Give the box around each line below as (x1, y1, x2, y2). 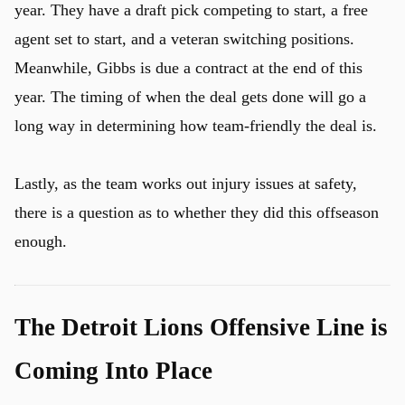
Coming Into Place (14, 357, 212, 385)
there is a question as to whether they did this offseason (14, 203, 379, 221)
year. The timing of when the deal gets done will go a (14, 88, 366, 106)
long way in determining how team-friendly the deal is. (14, 117, 377, 135)
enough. (14, 232, 67, 250)
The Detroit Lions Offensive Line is (14, 314, 388, 342)
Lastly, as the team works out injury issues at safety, (14, 174, 357, 193)
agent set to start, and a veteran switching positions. (14, 30, 354, 48)
